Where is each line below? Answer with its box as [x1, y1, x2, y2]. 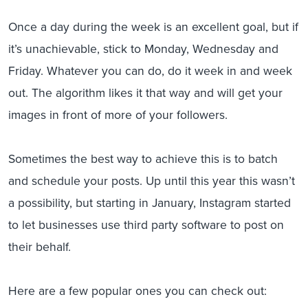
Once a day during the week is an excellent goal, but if [8, 18, 298, 36]
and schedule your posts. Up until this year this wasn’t [8, 172, 295, 190]
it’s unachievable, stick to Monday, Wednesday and [8, 40, 278, 58]
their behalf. [8, 238, 71, 256]
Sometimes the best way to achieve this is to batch [8, 150, 278, 168]
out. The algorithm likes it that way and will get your [8, 84, 283, 102]
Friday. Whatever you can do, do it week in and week [8, 62, 292, 80]
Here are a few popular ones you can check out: [8, 282, 267, 300]
